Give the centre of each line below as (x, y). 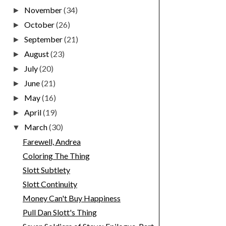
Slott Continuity (50, 184)
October (40, 25)
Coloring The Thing (56, 156)
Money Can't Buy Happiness (71, 198)
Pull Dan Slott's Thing (60, 212)
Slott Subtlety (46, 170)
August (38, 54)
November (44, 10)
